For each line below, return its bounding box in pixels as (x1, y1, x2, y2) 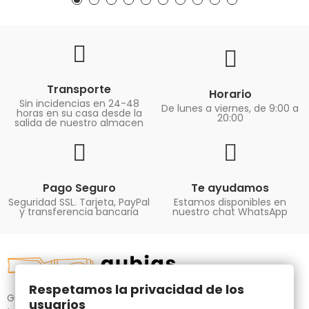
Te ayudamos (191, 179, 269, 196)
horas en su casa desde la (16, 106, 142, 120)
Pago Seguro (42, 179, 116, 196)
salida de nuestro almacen (14, 115, 143, 130)
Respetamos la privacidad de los (29, 280, 245, 298)
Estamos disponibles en (174, 195, 286, 209)
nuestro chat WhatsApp (172, 204, 288, 219)
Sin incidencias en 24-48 (19, 96, 139, 110)
